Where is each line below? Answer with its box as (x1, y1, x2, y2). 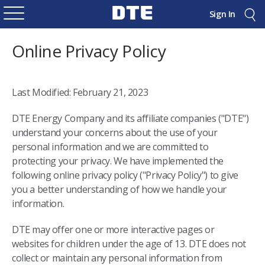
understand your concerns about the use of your (12, 126, 218, 139)
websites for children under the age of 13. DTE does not (12, 237, 247, 250)
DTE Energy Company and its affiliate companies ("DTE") (12, 112, 249, 125)
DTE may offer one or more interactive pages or (12, 223, 215, 236)
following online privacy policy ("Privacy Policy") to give (12, 169, 238, 182)
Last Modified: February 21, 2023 (12, 86, 148, 99)
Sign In (209, 8, 235, 20)
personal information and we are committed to (12, 140, 209, 153)
